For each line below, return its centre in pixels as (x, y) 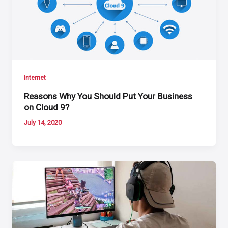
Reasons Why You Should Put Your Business (108, 96)
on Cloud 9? (47, 107)
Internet (35, 78)
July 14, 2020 (43, 122)
